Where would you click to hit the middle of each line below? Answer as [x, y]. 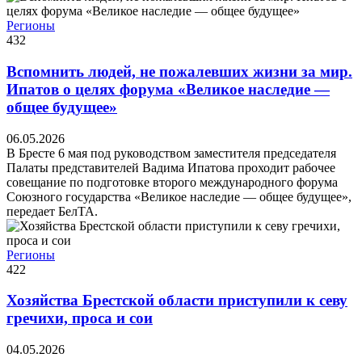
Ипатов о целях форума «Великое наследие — [168, 89]
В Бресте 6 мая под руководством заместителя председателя [171, 153]
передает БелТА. [52, 211]
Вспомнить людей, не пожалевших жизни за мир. [179, 71]
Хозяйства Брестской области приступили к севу [177, 301]
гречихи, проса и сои [80, 318]
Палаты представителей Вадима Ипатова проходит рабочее [171, 167]
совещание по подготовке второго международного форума [172, 182]
